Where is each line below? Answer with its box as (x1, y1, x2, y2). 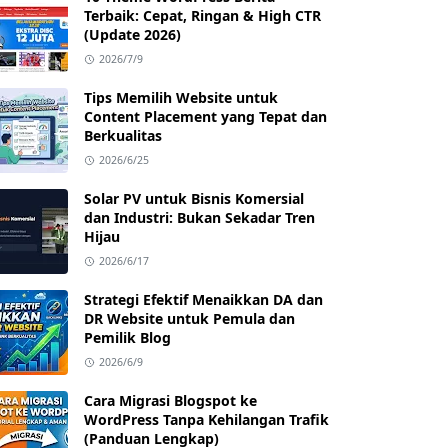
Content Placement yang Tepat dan (84, 107, 327, 126)
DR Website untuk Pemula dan (84, 309, 295, 328)
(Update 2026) (84, 25, 181, 44)
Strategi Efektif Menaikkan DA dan (84, 290, 323, 309)
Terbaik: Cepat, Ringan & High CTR (84, 6, 321, 25)
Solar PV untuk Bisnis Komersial (84, 189, 304, 208)
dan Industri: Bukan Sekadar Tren (84, 208, 315, 227)
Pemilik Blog (84, 328, 171, 347)
